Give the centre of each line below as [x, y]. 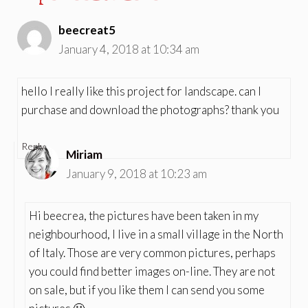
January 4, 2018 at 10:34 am [129, 49]
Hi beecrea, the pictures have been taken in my [144, 215]
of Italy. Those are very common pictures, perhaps [152, 252]
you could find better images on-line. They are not [152, 271]
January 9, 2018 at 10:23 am [136, 174]
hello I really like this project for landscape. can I [141, 91]
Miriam [84, 155]
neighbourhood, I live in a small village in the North [156, 234]
